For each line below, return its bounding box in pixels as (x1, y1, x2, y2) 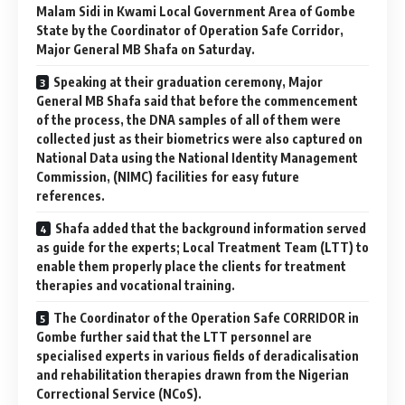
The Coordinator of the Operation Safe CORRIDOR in (53, 309, 359, 325)
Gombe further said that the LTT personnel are (36, 328, 312, 344)
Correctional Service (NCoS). (36, 385, 202, 401)
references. (36, 187, 105, 203)
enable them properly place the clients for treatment (36, 258, 346, 274)
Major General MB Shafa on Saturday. (36, 41, 255, 57)
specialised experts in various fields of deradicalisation (36, 347, 359, 363)
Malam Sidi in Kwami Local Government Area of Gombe (36, 3, 355, 19)
